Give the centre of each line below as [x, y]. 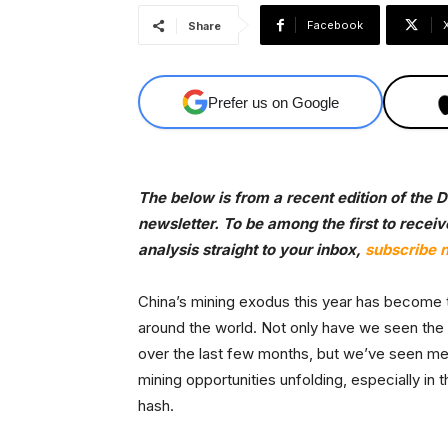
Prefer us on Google [274, 102]
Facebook [335, 25]
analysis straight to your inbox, [251, 250]
